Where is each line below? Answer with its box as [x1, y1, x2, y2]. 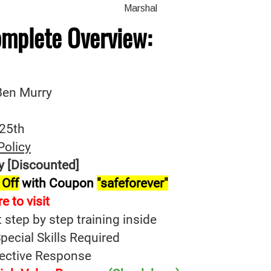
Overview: [67, 19, 152, 56]
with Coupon [19, 175, 97, 191]
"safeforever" [97, 175, 168, 191]
